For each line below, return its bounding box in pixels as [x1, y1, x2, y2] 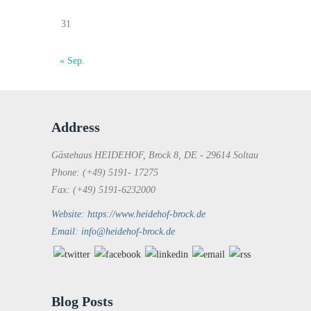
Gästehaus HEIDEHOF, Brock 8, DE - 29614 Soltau [51, 150, 258, 160]
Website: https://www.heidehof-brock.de [51, 209, 205, 219]
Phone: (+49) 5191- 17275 [51, 167, 158, 178]
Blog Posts [51, 294, 113, 310]
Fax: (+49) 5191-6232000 [51, 185, 155, 195]
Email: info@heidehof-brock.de [51, 226, 175, 237]
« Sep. [60, 56, 85, 66]
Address [51, 119, 100, 135]
